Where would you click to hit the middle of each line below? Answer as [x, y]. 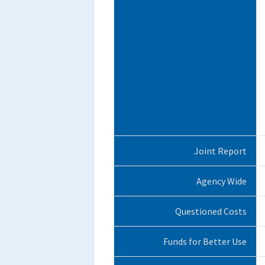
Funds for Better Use [205, 241]
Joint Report [220, 151]
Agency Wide [221, 181]
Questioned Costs [211, 211]
